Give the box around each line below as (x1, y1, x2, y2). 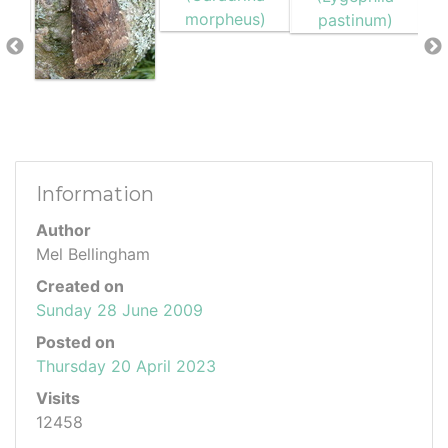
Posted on (36, 331, 115, 352)
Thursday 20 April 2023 (36, 355, 216, 376)
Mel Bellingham (36, 243, 150, 264)
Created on (36, 275, 124, 296)
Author (36, 219, 91, 240)
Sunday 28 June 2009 (36, 299, 203, 320)
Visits (36, 387, 80, 408)
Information (36, 181, 154, 206)
